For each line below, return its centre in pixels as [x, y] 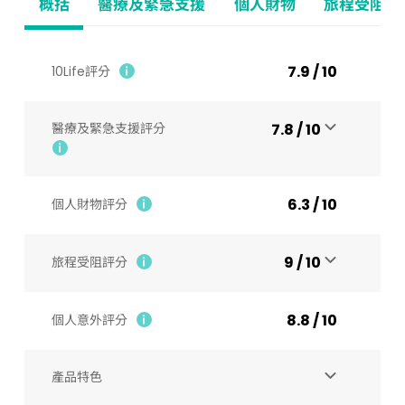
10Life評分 [82, 71]
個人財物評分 [89, 204]
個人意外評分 [89, 320]
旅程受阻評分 [89, 262]
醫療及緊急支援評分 [108, 128]
